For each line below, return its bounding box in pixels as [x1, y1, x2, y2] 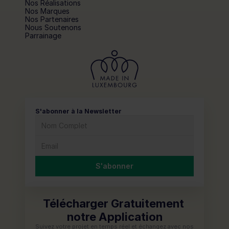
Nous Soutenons [25, 23, 81, 32]
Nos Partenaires [25, 15, 79, 24]
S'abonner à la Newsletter [35, 107, 122, 115]
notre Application [66, 210, 163, 223]
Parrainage [25, 31, 61, 40]
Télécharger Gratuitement [42, 197, 184, 210]
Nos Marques [25, 7, 70, 15]
